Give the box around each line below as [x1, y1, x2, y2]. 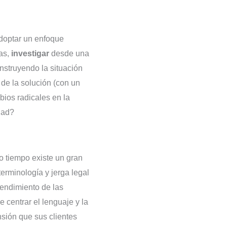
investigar [11, 49, 49, 58]
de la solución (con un [1, 78, 80, 87]
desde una [49, 49, 89, 58]
